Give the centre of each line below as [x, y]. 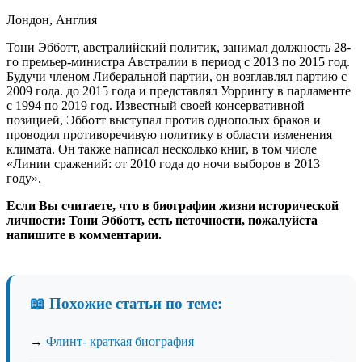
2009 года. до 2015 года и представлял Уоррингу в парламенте [179, 90]
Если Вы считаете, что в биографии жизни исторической [173, 205]
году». [24, 178]
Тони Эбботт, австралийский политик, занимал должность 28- [179, 47]
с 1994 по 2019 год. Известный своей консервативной [156, 105]
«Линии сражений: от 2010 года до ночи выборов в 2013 [163, 163]
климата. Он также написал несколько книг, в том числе [162, 149]
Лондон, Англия [52, 19]
